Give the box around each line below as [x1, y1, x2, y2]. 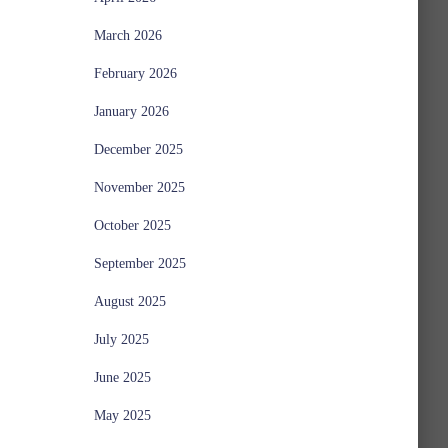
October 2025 [93, 218, 171, 233]
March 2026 [93, 28, 162, 43]
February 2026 [93, 66, 177, 81]
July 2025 [93, 332, 149, 347]
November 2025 [93, 180, 185, 195]
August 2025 [93, 294, 166, 309]
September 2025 [93, 256, 186, 271]
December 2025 [93, 142, 183, 157]
